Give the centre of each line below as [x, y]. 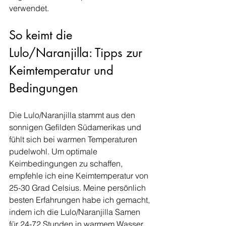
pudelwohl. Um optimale [54, 151]
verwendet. [29, 8]
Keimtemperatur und [63, 70]
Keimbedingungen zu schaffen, [67, 163]
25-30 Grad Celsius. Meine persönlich [78, 188]
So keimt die [42, 35]
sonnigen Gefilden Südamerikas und [76, 127]
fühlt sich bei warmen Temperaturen [74, 139]
